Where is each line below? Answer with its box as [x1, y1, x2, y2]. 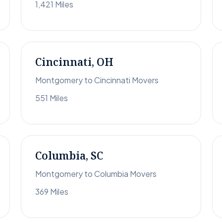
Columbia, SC [35, 149, 103, 163]
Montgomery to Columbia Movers [35, 168, 157, 179]
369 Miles [35, 186, 68, 197]
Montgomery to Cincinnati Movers [35, 75, 159, 86]
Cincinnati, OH [35, 55, 113, 69]
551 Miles [35, 93, 68, 104]
